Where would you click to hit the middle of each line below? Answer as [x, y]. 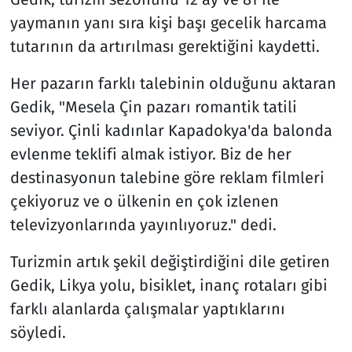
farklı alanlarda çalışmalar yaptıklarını [147, 308]
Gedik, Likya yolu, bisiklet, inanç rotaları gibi [169, 285]
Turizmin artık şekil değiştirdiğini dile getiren [170, 261]
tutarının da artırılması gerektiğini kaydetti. [165, 46]
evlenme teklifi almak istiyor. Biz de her [150, 154]
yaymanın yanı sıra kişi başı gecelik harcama [168, 22]
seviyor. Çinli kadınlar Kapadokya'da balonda [171, 130]
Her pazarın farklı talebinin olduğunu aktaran [173, 83]
